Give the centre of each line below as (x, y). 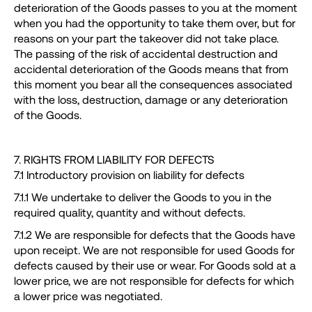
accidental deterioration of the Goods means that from (151, 69)
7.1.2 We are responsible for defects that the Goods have (155, 235)
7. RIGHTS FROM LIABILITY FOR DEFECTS (114, 159)
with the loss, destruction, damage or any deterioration (151, 100)
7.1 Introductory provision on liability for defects (129, 175)
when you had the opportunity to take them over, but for (155, 23)
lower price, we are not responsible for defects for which (154, 281)
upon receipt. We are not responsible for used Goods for (154, 250)
